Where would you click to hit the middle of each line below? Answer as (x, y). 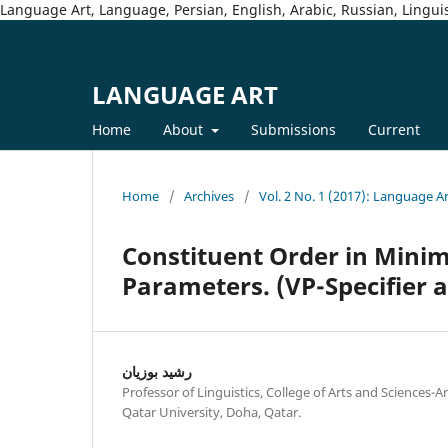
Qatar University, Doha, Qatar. (211, 411)
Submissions (293, 129)
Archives (209, 195)
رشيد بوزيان (157, 371)
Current (393, 129)
